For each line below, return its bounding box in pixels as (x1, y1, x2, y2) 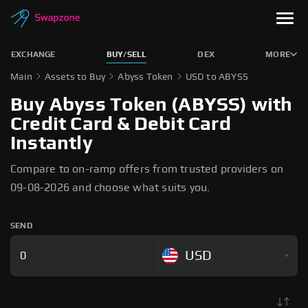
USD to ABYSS (185, 72, 249, 82)
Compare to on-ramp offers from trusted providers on (10, 164, 284, 175)
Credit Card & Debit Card (10, 115, 231, 134)
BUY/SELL (106, 50, 147, 58)
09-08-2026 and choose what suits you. (10, 182, 210, 193)
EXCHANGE (11, 50, 56, 58)
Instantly (10, 134, 93, 153)
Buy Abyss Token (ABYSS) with (10, 96, 293, 115)
